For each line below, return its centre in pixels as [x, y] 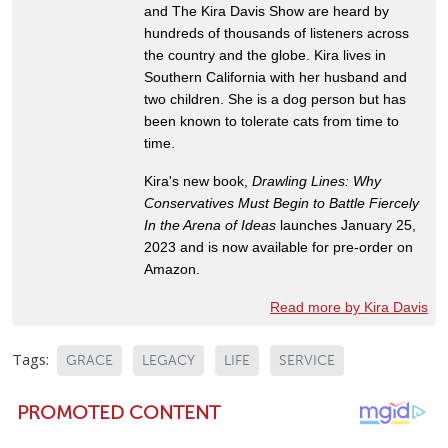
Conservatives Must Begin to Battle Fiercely [281, 202]
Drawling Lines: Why [316, 180]
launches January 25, [346, 224]
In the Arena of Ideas [210, 224]
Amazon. [172, 268]
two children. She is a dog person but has [275, 98]
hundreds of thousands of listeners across [276, 32]
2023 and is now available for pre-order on [278, 246]
